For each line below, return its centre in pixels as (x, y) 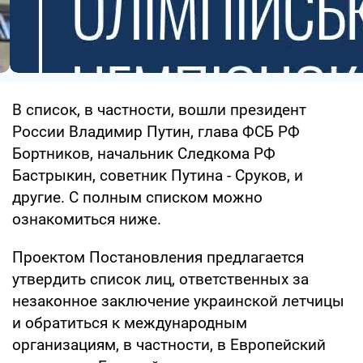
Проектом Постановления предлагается (158, 257)
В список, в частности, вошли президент (159, 109)
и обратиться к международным (130, 322)
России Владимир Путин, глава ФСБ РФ (156, 131)
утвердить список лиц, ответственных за (160, 279)
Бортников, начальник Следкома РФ (144, 153)
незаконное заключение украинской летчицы (178, 301)
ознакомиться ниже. (87, 219)
